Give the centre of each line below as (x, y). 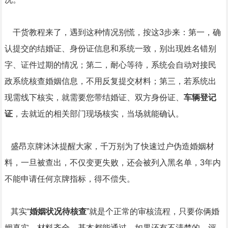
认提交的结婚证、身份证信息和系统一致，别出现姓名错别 (110, 49)
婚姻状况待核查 (58, 211)
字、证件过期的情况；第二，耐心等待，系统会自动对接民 (110, 65)
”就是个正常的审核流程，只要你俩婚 (153, 211)
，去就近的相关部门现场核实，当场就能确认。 (98, 114)
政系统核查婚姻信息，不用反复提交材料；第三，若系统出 (110, 81)
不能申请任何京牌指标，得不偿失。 (69, 179)
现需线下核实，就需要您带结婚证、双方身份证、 (94, 97)
